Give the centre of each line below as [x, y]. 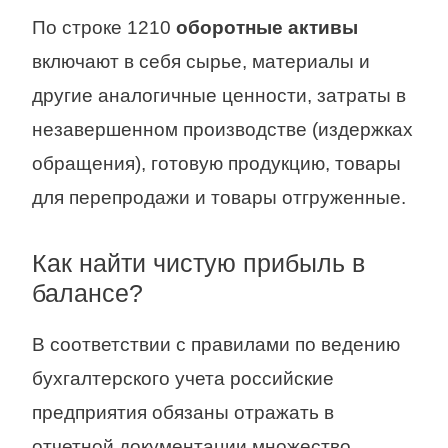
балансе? [87, 292]
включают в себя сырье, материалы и [201, 62]
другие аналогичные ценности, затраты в [219, 96]
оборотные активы [267, 28]
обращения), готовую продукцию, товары [216, 164]
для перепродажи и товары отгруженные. [219, 198]
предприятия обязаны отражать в [183, 412]
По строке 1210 [104, 28]
